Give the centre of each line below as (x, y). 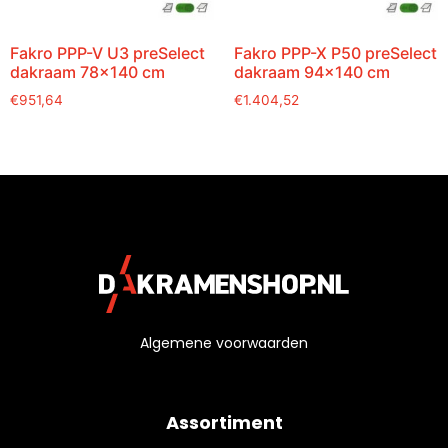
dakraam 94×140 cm (312, 71)
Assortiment (224, 423)
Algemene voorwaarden (224, 343)
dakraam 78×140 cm (87, 71)
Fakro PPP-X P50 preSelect (335, 52)
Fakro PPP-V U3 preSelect (107, 52)
